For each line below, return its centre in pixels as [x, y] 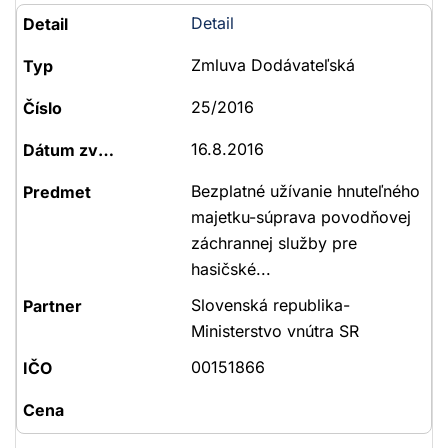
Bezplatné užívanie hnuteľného [305, 191]
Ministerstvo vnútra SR [274, 331]
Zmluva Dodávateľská [272, 65]
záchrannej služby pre [273, 243]
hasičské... [230, 269]
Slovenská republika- [270, 305]
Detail [212, 23]
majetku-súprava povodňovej [300, 217]
